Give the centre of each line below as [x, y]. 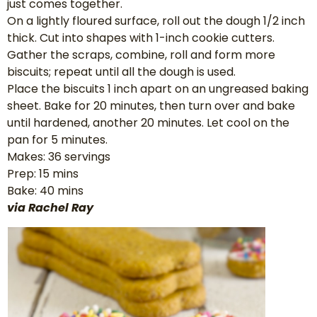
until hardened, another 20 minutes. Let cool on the [148, 122]
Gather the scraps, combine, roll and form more [141, 54]
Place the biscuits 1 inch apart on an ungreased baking [158, 88]
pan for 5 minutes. [57, 139]
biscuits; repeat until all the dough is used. [121, 71]
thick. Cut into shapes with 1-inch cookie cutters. [141, 38]
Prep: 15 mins [43, 173]
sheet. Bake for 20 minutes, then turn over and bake [151, 105]
